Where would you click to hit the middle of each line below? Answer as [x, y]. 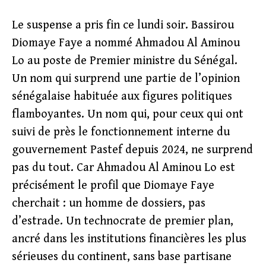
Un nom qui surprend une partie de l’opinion [126, 79]
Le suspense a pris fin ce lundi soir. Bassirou [123, 25]
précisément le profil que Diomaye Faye [113, 186]
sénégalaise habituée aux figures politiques [122, 96]
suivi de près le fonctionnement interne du [121, 132]
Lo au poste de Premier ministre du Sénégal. [125, 61]
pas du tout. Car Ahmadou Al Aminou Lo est [123, 168]
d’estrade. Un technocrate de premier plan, [123, 221]
